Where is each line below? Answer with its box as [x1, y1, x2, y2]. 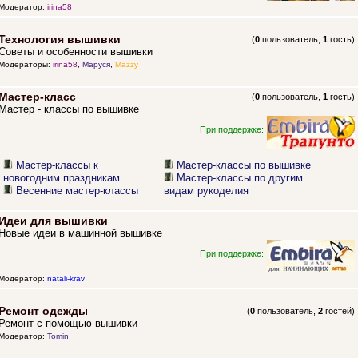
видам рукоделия [164, 185, 249, 197]
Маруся [82, 60, 110, 70]
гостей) [323, 306, 356, 316]
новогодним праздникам [3, 172, 121, 185]
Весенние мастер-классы [16, 185, 139, 197]
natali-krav [46, 274, 85, 284]
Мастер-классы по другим [177, 172, 304, 185]
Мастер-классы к [16, 159, 99, 172]
